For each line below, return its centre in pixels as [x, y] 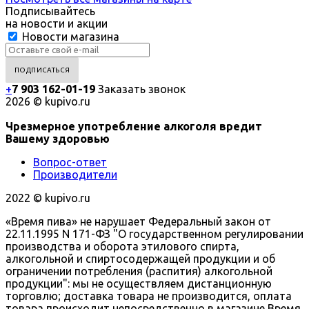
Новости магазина [69, 37]
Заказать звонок [142, 89]
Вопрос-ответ [70, 162]
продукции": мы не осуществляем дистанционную [139, 284]
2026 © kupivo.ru [48, 102]
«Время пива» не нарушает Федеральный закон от [138, 222]
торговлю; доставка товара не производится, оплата [149, 296]
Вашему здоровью [58, 139]
